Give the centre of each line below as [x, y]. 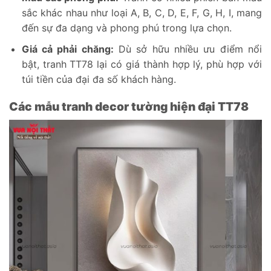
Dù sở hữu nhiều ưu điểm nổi [188, 49]
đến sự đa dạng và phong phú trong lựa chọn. [126, 28]
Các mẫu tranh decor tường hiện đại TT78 [129, 107]
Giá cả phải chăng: [67, 49]
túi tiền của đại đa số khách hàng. [99, 79]
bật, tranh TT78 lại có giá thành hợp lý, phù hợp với [142, 64]
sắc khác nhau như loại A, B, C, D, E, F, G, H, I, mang [142, 13]
